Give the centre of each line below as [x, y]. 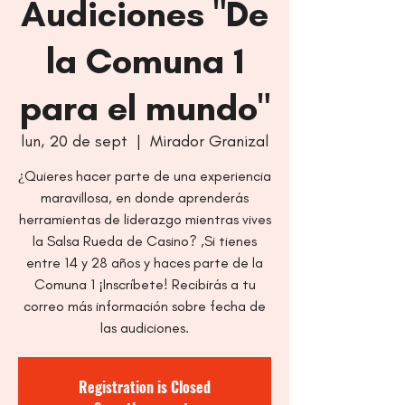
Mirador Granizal [209, 141]
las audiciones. [145, 328]
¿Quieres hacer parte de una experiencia [145, 176]
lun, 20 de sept [74, 141]
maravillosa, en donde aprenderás [145, 198]
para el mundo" [145, 108]
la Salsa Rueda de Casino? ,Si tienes [145, 241]
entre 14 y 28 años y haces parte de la [145, 263]
